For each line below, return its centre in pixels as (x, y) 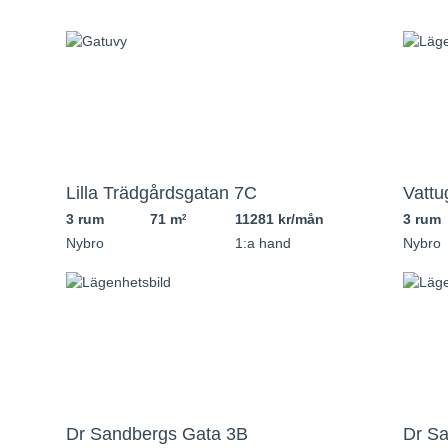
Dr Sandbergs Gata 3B (157, 434)
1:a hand (262, 243)
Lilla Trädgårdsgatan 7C (161, 193)
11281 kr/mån (279, 219)
